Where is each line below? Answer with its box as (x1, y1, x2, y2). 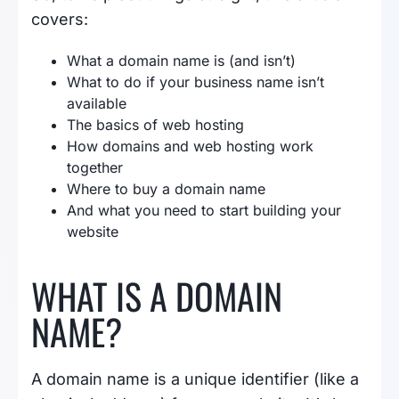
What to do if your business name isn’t (67, 73, 324, 91)
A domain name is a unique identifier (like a (31, 370, 359, 388)
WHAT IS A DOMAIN (31, 269, 282, 322)
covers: (31, 10, 88, 28)
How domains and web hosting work (67, 137, 313, 155)
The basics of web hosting (67, 116, 244, 134)
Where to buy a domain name (67, 180, 265, 198)
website (67, 223, 118, 240)
